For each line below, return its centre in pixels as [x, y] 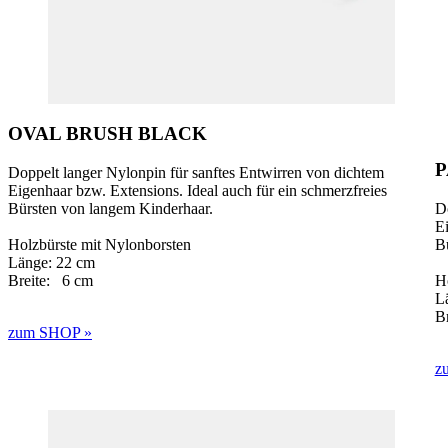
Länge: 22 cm [51, 262]
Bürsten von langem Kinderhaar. [110, 208]
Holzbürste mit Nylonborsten [99, 244]
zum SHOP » [50, 332]
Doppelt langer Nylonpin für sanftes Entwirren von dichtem [196, 172]
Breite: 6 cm [50, 280]
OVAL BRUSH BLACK [107, 133]
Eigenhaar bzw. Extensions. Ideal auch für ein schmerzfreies [197, 190]
